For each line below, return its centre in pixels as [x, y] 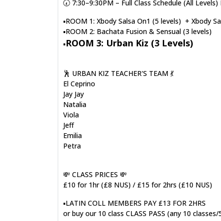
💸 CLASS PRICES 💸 [95, 174]
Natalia [75, 104]
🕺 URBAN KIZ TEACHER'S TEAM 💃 [118, 73]
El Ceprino [79, 84]
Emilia [73, 135]
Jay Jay [74, 94]
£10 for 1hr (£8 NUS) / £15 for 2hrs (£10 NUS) [138, 185]
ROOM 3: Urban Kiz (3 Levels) [129, 43]
